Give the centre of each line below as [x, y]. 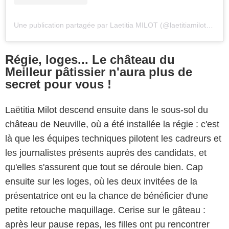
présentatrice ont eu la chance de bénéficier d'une [107, 196]
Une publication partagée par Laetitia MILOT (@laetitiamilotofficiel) [210, 25]
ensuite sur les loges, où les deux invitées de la [101, 182]
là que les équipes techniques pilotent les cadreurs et [113, 139]
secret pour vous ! [58, 84]
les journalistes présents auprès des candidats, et [106, 153]
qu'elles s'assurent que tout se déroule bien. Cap [104, 167]
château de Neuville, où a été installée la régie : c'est [112, 124]
